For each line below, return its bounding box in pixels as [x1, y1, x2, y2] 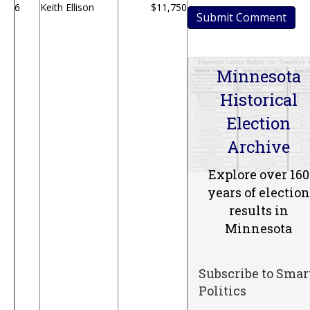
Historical [219, 88, 298, 111]
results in [228, 201, 289, 219]
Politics [199, 282, 246, 299]
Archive [227, 135, 290, 158]
